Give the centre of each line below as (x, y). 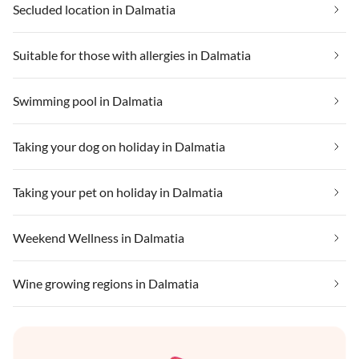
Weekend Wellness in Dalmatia (99, 237)
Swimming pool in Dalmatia (88, 100)
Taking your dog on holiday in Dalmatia (119, 146)
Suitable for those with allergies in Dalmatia (132, 54)
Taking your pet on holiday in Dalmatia (118, 192)
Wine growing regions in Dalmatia (106, 283)
